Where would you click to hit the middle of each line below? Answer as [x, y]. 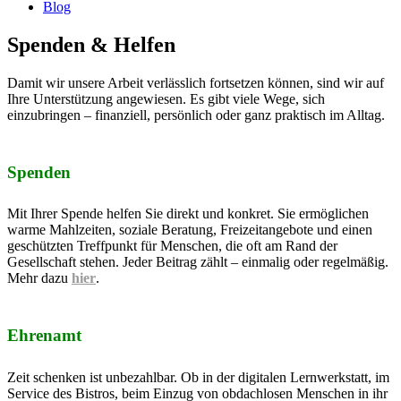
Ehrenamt [44, 335]
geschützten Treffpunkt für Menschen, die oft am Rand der [172, 246]
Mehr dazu [39, 278]
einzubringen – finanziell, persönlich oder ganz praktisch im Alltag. [196, 115]
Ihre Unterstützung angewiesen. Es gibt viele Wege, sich [166, 98]
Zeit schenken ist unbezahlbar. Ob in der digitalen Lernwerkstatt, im [198, 377]
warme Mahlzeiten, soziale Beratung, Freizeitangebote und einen [190, 230]
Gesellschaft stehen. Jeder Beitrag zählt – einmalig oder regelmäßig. [198, 262]
